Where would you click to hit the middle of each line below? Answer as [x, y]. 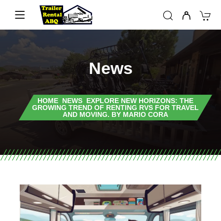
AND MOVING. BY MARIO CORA [115, 114]
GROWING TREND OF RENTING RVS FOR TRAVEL [115, 108]
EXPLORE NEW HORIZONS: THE [140, 101]
